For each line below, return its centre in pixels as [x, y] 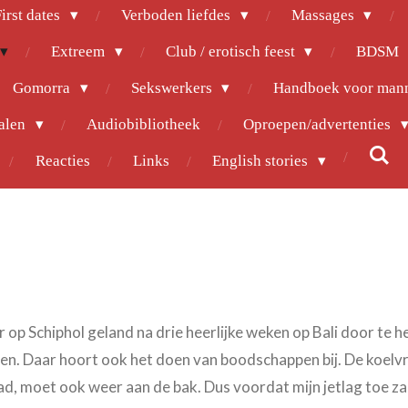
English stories [261, 160]
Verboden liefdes [177, 15]
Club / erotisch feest [232, 51]
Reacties [62, 160]
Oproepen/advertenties [319, 124]
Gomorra [43, 87]
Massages [324, 15]
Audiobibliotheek [143, 124]
